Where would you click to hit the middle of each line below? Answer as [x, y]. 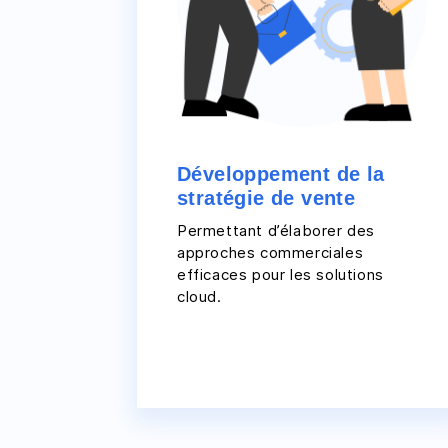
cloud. [199, 296]
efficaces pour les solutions [280, 274]
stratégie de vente [266, 198]
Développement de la [281, 174]
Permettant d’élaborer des [276, 230]
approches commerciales [270, 252]
